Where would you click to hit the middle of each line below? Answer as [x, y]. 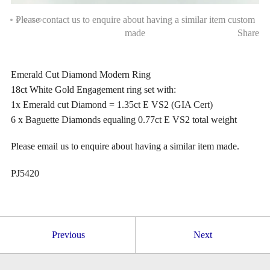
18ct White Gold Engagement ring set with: [93, 90]
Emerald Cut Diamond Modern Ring [80, 75]
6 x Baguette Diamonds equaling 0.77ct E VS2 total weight [124, 120]
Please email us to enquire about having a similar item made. [125, 146]
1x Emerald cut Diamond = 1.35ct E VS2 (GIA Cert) [111, 105]
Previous [68, 234]
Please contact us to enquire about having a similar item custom [135, 20]
